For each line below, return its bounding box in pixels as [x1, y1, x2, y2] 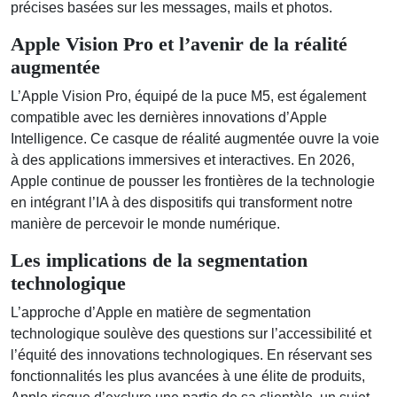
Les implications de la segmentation [11, 249, 307, 271]
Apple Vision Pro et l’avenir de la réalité [11, 33, 347, 55]
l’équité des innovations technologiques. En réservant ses [11, 346, 372, 362]
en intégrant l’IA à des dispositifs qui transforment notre [11, 194, 353, 210]
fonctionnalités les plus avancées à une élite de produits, [11, 368, 365, 384]
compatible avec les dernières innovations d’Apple [11, 109, 327, 125]
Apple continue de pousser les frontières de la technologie [11, 173, 375, 189]
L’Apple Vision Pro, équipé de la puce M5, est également [11, 88, 366, 104]
